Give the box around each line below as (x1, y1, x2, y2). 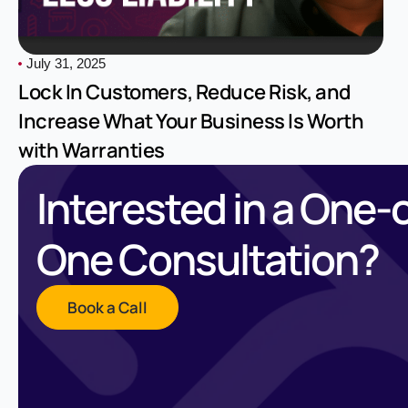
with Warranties (18, 137, 165, 165)
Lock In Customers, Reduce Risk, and (18, 78, 351, 107)
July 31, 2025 (26, 56, 106, 72)
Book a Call (67, 297, 148, 319)
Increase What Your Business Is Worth (18, 107, 363, 136)
